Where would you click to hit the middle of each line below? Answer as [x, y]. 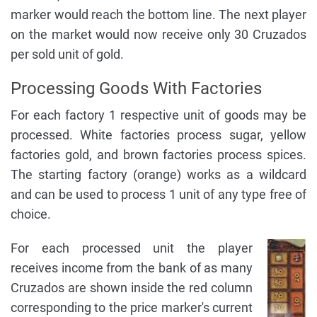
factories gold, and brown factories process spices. [158, 155]
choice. [31, 214]
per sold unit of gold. [67, 54]
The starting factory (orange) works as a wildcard [158, 175]
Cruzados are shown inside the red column [132, 288]
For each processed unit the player [132, 248]
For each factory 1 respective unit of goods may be [158, 115]
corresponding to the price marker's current [132, 308]
